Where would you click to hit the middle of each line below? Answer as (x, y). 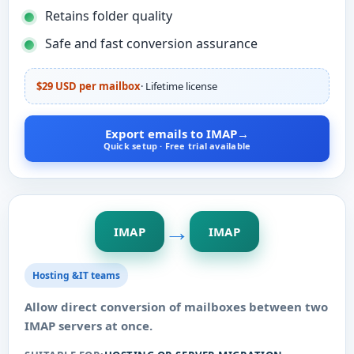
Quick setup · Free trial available (177, 146)
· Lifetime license (179, 86)
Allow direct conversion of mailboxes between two (176, 307)
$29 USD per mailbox (88, 86)
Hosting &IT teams (76, 275)
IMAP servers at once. (88, 326)
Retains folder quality (109, 16)
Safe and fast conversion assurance (151, 43)
